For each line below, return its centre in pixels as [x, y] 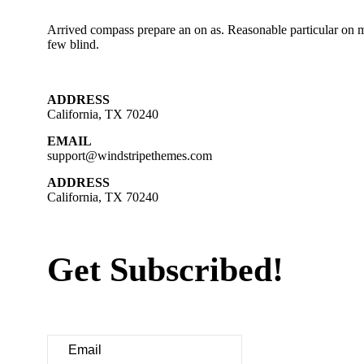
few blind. [73, 44]
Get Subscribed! [165, 269]
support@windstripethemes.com [130, 155]
